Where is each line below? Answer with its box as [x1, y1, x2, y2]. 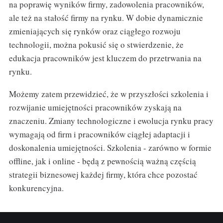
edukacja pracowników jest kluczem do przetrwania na [8, 52, 202, 64]
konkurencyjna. [8, 182, 64, 194]
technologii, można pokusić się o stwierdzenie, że [8, 38, 184, 50]
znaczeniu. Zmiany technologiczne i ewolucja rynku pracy [8, 114, 214, 126]
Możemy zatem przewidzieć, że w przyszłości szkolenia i [8, 88, 209, 100]
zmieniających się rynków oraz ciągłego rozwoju [8, 25, 181, 37]
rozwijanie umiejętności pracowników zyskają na [8, 101, 182, 113]
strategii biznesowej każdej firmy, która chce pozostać [8, 168, 198, 180]
